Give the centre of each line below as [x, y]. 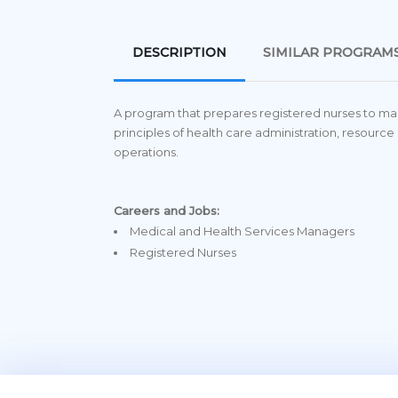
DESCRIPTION [179, 52]
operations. [146, 151]
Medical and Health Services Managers [242, 231]
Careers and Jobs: [167, 210]
